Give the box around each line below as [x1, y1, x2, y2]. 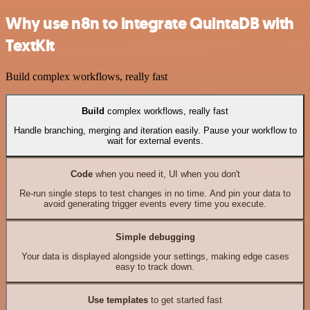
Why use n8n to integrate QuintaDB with [6, 12, 294, 35]
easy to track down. [116, 261, 194, 272]
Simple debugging [115, 231, 195, 242]
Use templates [88, 294, 148, 305]
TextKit [6, 35, 55, 57]
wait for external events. [107, 135, 203, 146]
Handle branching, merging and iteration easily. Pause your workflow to [13, 125, 297, 136]
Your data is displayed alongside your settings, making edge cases [21, 250, 289, 262]
